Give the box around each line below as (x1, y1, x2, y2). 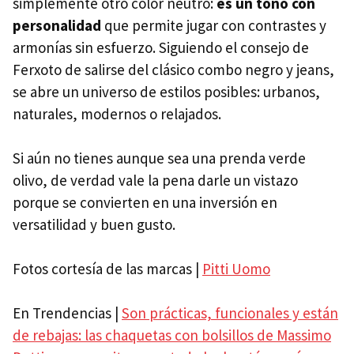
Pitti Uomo (202, 259, 270, 279)
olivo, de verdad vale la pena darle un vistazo (13, 171, 298, 190)
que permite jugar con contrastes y (104, 16, 326, 36)
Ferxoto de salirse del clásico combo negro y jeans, (13, 60, 334, 80)
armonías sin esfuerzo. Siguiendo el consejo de (13, 38, 309, 58)
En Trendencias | (13, 303, 122, 323)
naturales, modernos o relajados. (13, 104, 224, 124)
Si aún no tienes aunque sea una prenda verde (13, 149, 306, 168)
